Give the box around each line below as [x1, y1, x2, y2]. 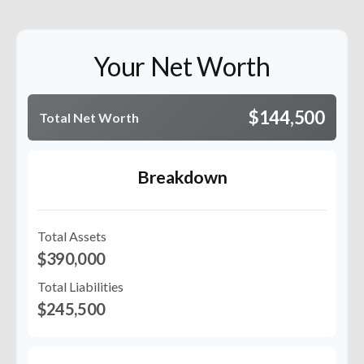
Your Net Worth [93, 50, 271, 83]
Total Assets [37, 228, 106, 245]
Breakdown [136, 167, 227, 188]
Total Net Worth [39, 109, 139, 125]
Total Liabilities [37, 279, 123, 295]
